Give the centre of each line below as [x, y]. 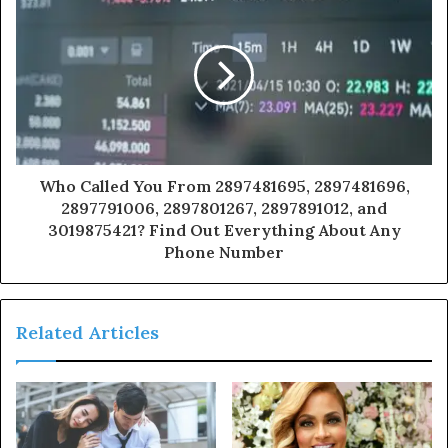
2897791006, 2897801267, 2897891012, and [224, 208]
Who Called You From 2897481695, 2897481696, [224, 186]
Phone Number [224, 252]
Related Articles [87, 333]
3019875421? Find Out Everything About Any [224, 230]
